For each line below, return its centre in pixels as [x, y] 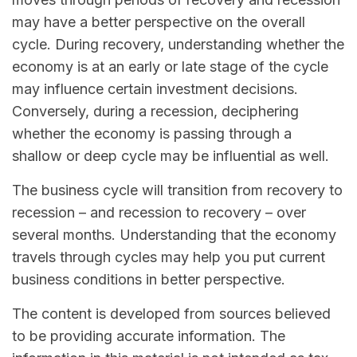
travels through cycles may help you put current [169, 257]
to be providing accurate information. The [149, 336]
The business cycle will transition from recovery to [177, 190]
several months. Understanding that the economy [174, 235]
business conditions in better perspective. [149, 280]
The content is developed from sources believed [171, 314]
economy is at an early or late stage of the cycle [170, 67]
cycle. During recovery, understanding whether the [178, 45]
